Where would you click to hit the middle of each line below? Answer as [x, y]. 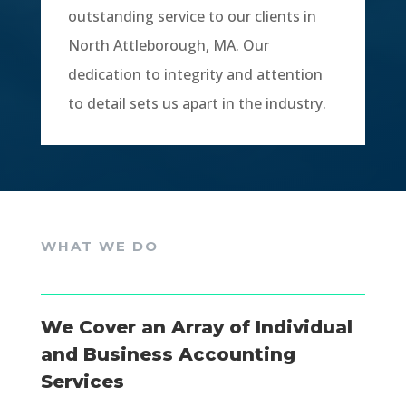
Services [82, 382]
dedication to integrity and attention [195, 74]
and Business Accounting [168, 354]
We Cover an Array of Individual [196, 327]
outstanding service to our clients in [192, 16]
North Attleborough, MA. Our [168, 45]
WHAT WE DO [99, 246]
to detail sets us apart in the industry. [197, 103]
